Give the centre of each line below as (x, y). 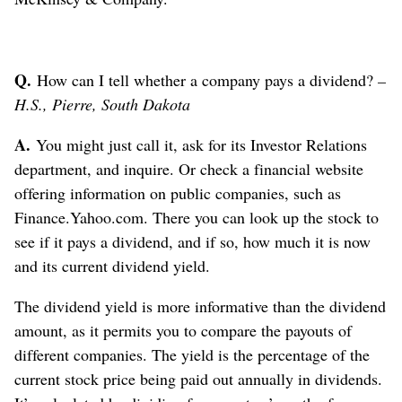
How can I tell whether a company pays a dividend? (205, 80)
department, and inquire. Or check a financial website (189, 169)
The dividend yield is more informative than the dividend (200, 306)
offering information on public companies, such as (178, 193)
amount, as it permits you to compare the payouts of (183, 331)
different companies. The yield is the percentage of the (192, 355)
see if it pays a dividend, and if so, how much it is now (192, 242)
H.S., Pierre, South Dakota (102, 105)
